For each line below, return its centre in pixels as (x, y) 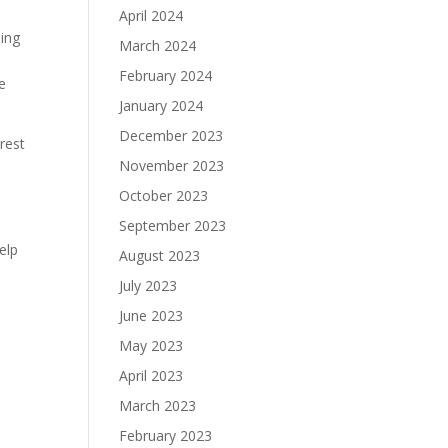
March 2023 (158, 405)
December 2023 (171, 135)
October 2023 (164, 195)
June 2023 (151, 315)
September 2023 (173, 225)
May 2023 (151, 345)
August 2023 (160, 255)
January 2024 (161, 105)
